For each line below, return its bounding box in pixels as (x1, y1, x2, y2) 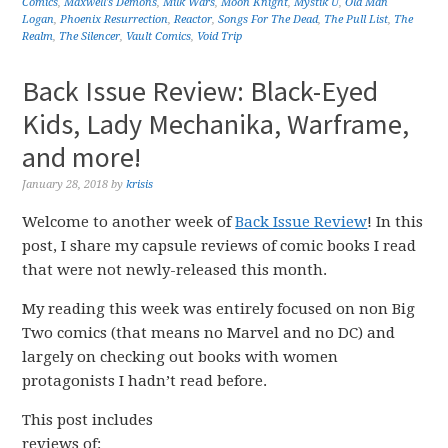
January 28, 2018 (22, 178, 109, 191)
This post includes (22, 411, 154, 429)
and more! (22, 139, 142, 175)
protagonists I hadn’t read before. (22, 372, 268, 390)
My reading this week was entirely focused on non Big (22, 300, 416, 318)
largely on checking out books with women (22, 348, 339, 366)
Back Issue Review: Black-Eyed (22, 73, 379, 109)
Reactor (174, 13, 213, 26)
